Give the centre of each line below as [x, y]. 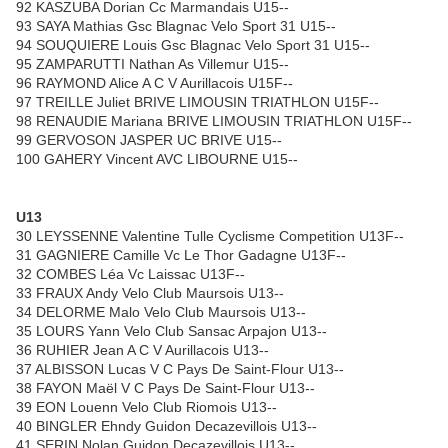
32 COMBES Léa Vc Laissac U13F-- [130, 274]
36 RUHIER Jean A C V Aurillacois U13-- [142, 350]
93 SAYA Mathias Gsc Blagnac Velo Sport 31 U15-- [176, 26]
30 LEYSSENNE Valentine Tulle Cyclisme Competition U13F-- [210, 236]
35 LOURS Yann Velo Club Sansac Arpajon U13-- [171, 331]
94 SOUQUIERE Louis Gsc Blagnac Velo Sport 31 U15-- [193, 45]
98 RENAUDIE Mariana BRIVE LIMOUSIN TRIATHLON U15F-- [214, 121]
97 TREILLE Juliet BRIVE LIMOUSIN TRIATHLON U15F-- [197, 102]
